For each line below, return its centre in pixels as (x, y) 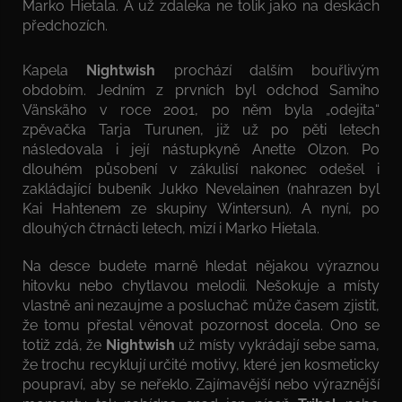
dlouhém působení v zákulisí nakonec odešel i (201, 169)
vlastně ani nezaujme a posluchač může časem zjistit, (201, 305)
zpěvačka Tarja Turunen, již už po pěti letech (201, 129)
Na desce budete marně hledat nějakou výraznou (201, 266)
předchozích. (65, 25)
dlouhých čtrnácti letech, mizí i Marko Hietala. (171, 228)
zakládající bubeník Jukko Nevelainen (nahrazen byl (201, 188)
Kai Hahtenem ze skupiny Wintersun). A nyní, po (201, 208)
